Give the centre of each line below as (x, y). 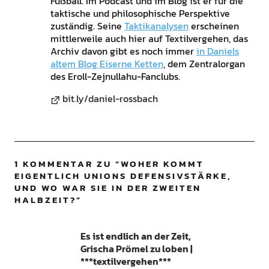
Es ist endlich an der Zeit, (135, 236)
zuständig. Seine (87, 26)
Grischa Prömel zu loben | (136, 249)
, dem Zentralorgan (204, 64)
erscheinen (213, 26)
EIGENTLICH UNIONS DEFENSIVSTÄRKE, (122, 176)
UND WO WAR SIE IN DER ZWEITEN (107, 188)
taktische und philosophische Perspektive (140, 14)
